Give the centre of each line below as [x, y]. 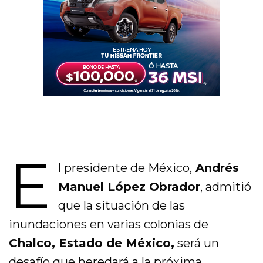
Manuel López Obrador [129, 187]
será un [197, 243]
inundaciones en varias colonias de [109, 225]
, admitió [225, 187]
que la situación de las [121, 206]
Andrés [215, 168]
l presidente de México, [125, 168]
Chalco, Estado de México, [92, 243]
